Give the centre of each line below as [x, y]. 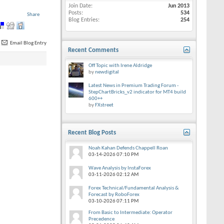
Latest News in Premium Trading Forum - [133, 86]
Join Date [80, 6]
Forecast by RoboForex [114, 195]
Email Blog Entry [28, 43]
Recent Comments [93, 50]
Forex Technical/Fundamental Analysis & [134, 188]
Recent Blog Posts [92, 133]
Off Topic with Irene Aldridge [120, 66]
